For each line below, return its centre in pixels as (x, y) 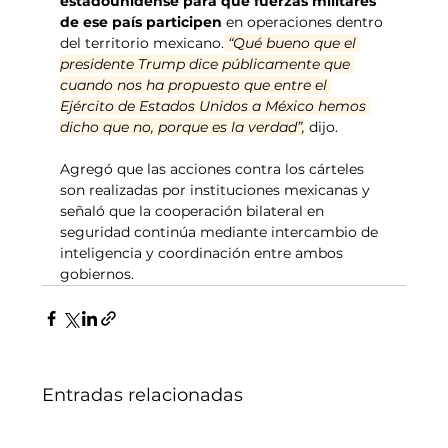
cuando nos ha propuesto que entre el (196, 84)
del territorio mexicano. (142, 42)
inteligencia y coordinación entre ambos (204, 252)
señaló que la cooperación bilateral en (194, 210)
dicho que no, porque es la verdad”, (183, 126)
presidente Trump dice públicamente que (207, 63)
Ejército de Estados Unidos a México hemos (215, 105)
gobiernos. (97, 273)
